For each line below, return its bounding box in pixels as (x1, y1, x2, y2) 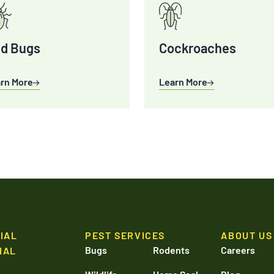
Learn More (159, 76, 207, 87)
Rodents (153, 244, 190, 256)
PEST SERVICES (85, 229, 165, 241)
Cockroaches (159, 40, 236, 56)
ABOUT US (221, 229, 273, 241)
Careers (221, 244, 256, 256)
